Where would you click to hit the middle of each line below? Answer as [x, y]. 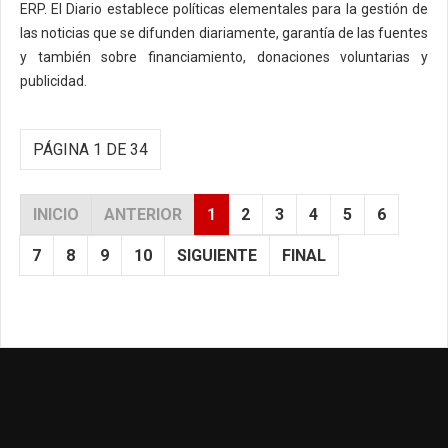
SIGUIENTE [217, 256]
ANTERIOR [143, 215]
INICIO [56, 215]
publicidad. [55, 81]
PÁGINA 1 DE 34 [90, 150]
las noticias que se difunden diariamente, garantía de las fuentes [224, 33]
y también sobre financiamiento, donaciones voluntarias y [224, 57]
